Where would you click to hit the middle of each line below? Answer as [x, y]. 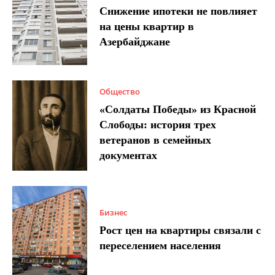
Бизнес [114, 212]
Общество [120, 91]
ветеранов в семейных [156, 140]
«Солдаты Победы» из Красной [178, 109]
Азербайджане [135, 42]
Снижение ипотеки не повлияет [179, 11]
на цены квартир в [147, 27]
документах [129, 155]
